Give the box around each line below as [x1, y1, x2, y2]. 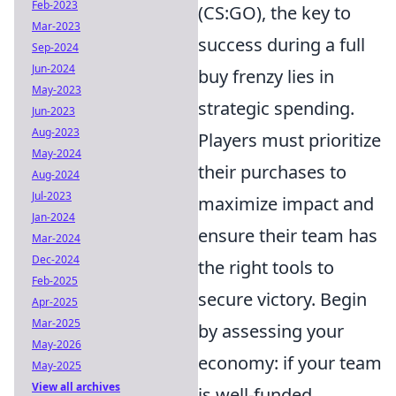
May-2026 [32, 337, 81, 352]
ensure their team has [198, 224, 377, 248]
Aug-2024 [32, 167, 80, 182]
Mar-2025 [32, 316, 80, 331]
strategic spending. [198, 96, 354, 121]
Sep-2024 [32, 40, 79, 55]
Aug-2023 [32, 125, 80, 140]
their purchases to [198, 160, 346, 185]
